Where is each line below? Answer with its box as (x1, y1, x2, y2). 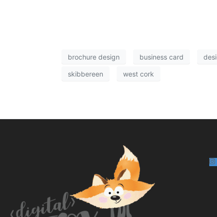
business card (139, 52, 184, 61)
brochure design (68, 52, 120, 61)
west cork (123, 69, 154, 78)
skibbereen (68, 69, 103, 78)
